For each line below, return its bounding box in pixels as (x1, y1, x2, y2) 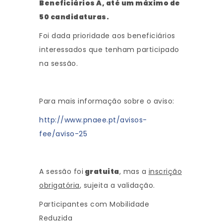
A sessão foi (39, 166, 83, 176)
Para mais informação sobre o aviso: (39, 96, 174, 106)
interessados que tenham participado (39, 45, 179, 55)
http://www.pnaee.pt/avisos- (39, 115, 147, 125)
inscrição (148, 166, 182, 176)
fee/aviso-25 (39, 129, 87, 139)
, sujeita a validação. (79, 180, 155, 190)
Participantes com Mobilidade (39, 199, 149, 209)
